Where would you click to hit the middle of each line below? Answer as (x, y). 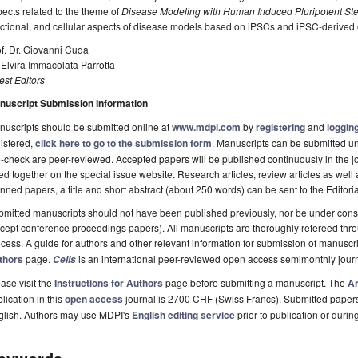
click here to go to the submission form (123, 143)
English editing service (183, 315)
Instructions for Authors (109, 283)
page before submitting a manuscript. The (255, 283)
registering (280, 127)
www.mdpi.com (206, 127)
